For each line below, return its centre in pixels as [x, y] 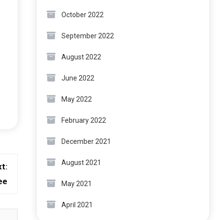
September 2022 [88, 36]
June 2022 [78, 78]
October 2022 [82, 15]
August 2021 [81, 163]
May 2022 [77, 99]
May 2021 [77, 184]
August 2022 [81, 57]
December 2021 [86, 141]
